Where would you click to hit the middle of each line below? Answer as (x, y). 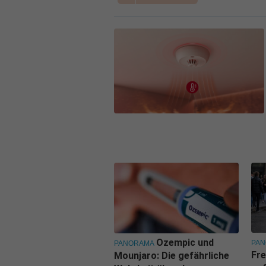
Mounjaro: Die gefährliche (172, 255)
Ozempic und (185, 242)
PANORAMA (134, 243)
